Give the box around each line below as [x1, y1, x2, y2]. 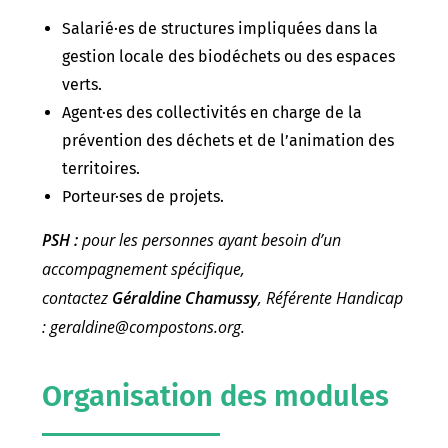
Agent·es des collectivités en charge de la [62, 103, 363, 123]
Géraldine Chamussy [112, 287, 259, 310]
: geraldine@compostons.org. [42, 316, 246, 339]
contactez [42, 287, 113, 310]
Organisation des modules [42, 379, 390, 415]
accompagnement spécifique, [42, 258, 246, 281]
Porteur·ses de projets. [62, 187, 225, 207]
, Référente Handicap [258, 287, 404, 310]
